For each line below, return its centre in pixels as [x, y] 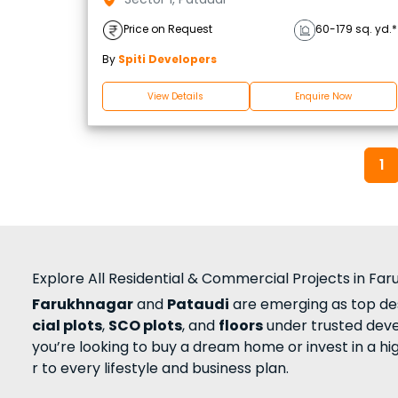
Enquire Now [323, 96]
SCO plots [145, 325]
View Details [176, 96]
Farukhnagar [83, 304]
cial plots [67, 325]
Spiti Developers [167, 59]
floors [241, 325]
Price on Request [168, 28]
